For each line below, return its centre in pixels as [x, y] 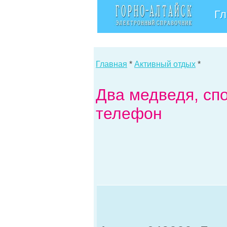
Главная [111, 64]
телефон [129, 113]
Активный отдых [165, 64]
